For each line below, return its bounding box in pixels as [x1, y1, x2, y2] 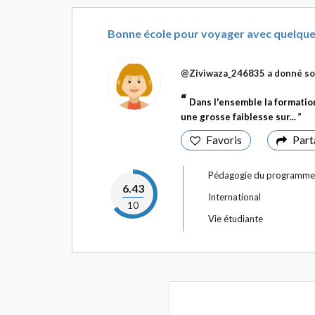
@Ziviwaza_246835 [181, 67, 265, 79]
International [208, 191, 261, 202]
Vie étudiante [208, 213, 263, 224]
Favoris [206, 134, 242, 146]
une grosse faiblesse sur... [181, 111, 298, 122]
